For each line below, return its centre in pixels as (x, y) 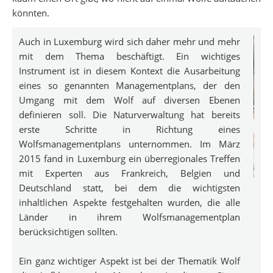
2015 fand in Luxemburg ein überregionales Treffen (129, 158)
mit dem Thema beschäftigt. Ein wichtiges (129, 56)
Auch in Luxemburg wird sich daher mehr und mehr (129, 41)
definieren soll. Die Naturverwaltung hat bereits (129, 114)
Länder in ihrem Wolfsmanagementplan (129, 217)
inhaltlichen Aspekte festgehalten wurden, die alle (129, 202)
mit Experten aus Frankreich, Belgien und (129, 173)
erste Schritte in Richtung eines (129, 129)
